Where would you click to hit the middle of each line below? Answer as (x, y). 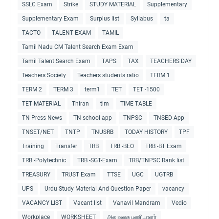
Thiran (80, 103)
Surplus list (105, 18)
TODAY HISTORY (146, 132)
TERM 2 (32, 89)
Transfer (66, 146)
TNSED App (169, 118)
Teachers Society (44, 75)
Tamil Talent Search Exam (56, 61)
